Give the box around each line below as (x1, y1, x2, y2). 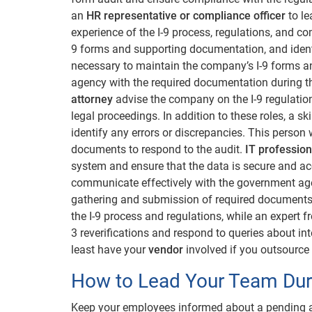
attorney (71, 92, 113, 106)
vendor (148, 242, 183, 256)
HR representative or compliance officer (86, 8, 286, 22)
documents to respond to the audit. (71, 142, 245, 156)
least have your (71, 242, 148, 256)
